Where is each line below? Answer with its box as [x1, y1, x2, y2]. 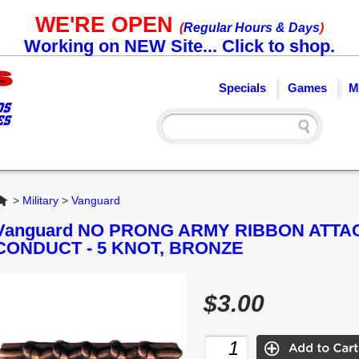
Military [22, 194, 58, 207]
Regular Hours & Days [184, 21, 320, 34]
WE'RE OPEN [35, 13, 179, 37]
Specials [219, 81, 266, 95]
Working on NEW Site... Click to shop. [24, 36, 335, 56]
